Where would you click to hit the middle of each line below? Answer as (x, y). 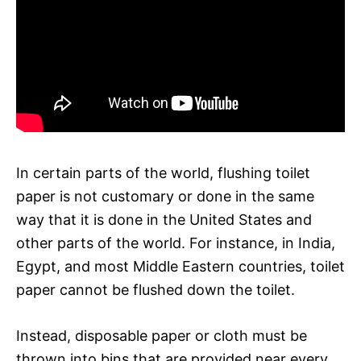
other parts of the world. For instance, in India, (176, 243)
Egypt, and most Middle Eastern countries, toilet (180, 266)
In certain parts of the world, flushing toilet (163, 172)
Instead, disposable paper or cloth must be (162, 335)
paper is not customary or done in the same (165, 196)
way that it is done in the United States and (164, 219)
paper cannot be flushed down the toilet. (156, 289)
